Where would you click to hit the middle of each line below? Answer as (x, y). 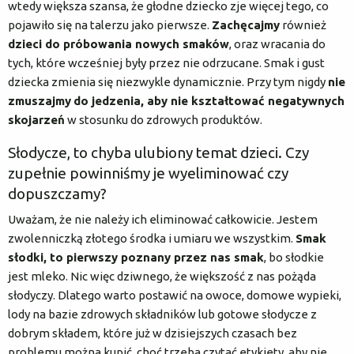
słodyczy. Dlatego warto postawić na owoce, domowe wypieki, (175, 295)
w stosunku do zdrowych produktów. (164, 119)
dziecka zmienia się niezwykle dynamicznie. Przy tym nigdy (168, 81)
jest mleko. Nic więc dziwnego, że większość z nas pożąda (162, 276)
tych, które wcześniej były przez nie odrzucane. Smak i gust (166, 62)
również (303, 24)
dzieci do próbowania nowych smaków (119, 43)
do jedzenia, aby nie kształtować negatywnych (209, 100)
